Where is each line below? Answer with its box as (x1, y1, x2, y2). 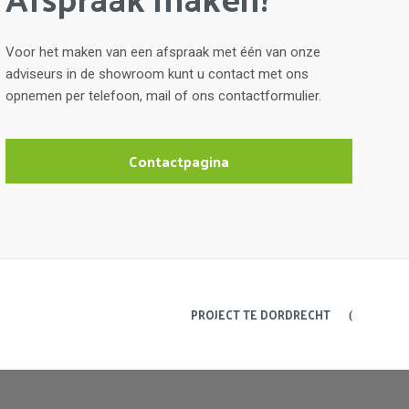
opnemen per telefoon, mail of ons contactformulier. (5, 87, 325, 104)
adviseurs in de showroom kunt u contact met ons (5, 65, 309, 82)
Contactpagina (129, 147, 229, 174)
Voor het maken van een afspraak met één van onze (5, 43, 320, 60)
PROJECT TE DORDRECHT (190, 303, 330, 325)
